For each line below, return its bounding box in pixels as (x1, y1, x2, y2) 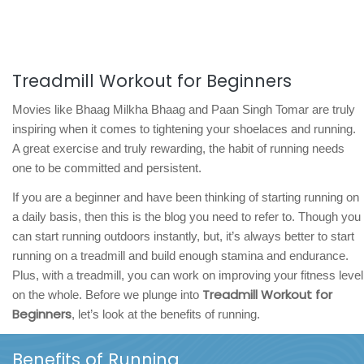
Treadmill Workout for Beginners (12, 68, 292, 93)
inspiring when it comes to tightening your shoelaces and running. (12, 121, 356, 136)
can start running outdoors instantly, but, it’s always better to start (12, 228, 354, 243)
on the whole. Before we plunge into (12, 287, 202, 301)
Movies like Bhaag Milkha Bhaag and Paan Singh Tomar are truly (12, 102, 355, 116)
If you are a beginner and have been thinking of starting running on (12, 189, 359, 204)
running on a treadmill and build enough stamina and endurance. (12, 248, 349, 262)
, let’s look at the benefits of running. (71, 306, 260, 321)
